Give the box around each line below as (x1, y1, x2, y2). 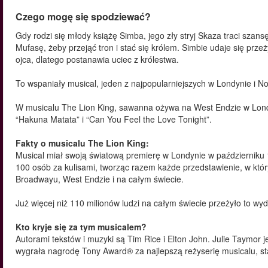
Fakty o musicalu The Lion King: (16, 137, 149, 149)
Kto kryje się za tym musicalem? (16, 221, 147, 233)
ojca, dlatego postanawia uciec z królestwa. (16, 53, 179, 65)
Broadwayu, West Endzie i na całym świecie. (16, 173, 184, 185)
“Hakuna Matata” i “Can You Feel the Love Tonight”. (16, 113, 212, 125)
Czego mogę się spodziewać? (16, 10, 151, 23)
